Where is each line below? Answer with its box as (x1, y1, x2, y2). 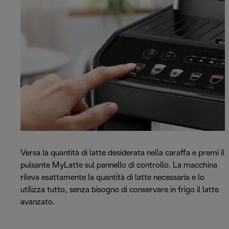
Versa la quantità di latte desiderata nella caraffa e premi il (20, 149, 224, 157)
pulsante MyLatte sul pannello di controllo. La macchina (20, 161, 217, 169)
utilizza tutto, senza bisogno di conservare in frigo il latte (20, 186, 219, 194)
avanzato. (20, 198, 55, 206)
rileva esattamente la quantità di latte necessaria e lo (20, 173, 204, 181)
